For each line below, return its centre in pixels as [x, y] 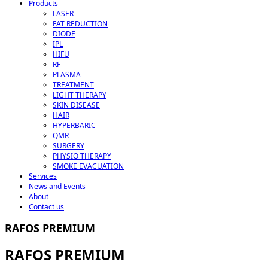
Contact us [46, 207]
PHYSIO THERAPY [82, 156]
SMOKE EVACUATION [88, 166]
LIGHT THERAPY [80, 95]
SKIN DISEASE [76, 105]
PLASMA [67, 74]
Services [43, 176]
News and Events [57, 186]
